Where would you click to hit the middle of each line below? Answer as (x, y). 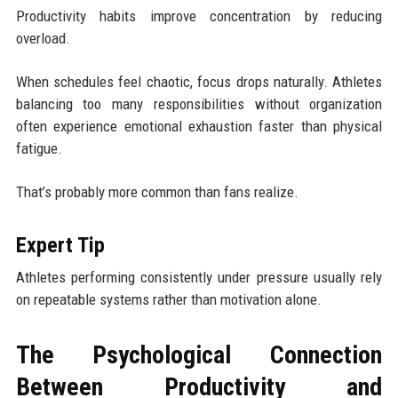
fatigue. (39, 148)
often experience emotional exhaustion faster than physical (199, 126)
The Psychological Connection (199, 354)
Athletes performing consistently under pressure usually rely (199, 277)
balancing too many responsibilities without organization (199, 103)
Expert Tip (60, 245)
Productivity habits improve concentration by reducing (199, 16)
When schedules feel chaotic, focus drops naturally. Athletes (199, 81)
